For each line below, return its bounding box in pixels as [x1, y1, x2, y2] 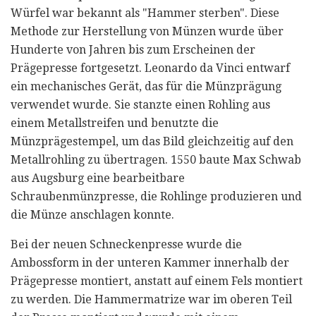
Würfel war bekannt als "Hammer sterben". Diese [11, 6, 279, 20]
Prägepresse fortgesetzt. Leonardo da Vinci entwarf [11, 61, 290, 75]
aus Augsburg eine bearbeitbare [11, 171, 185, 186]
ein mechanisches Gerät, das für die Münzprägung [11, 80, 281, 94]
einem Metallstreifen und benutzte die [11, 116, 219, 130]
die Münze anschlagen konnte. [11, 208, 174, 222]
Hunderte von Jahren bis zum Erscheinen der [11, 43, 255, 57]
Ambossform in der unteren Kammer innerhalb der [11, 256, 289, 270]
